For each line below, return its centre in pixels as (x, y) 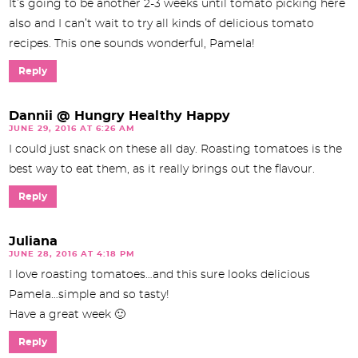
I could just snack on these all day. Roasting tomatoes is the (175, 149)
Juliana (33, 241)
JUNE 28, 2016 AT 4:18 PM (72, 254)
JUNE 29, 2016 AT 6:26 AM (72, 128)
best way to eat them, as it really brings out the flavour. (162, 169)
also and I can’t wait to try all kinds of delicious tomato (161, 24)
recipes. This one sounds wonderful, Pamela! (132, 44)
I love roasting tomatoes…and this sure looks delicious (159, 274)
